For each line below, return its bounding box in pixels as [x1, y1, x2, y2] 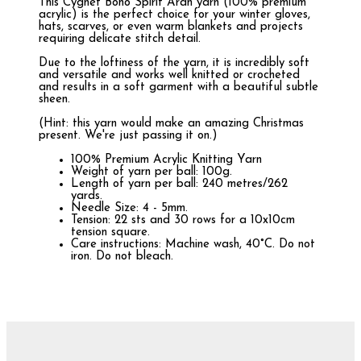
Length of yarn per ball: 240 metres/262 [71, 178, 288, 191]
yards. [71, 190, 102, 203]
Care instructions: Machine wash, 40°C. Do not [71, 239, 315, 251]
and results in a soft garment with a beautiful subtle [39, 81, 318, 94]
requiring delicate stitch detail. [39, 33, 205, 46]
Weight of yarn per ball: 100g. [71, 166, 232, 179]
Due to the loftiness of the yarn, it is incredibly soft [39, 57, 309, 70]
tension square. [71, 226, 150, 239]
